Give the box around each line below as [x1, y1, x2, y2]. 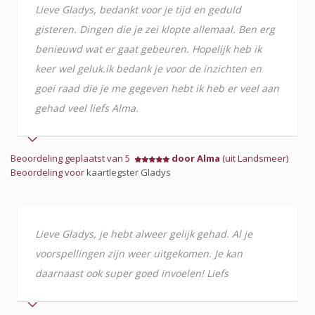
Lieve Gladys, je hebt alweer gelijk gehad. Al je [35, 227, 252, 240]
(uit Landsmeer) [220, 152, 288, 165]
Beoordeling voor [11, 166, 86, 179]
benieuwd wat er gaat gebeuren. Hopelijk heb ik [35, 42, 262, 56]
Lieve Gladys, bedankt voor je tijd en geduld [35, 3, 241, 16]
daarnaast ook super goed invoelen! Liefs [35, 266, 229, 280]
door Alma [172, 152, 220, 165]
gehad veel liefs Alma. [35, 101, 139, 115]
